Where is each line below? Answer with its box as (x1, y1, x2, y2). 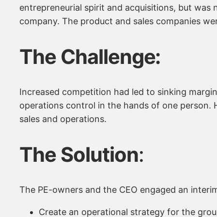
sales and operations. (19, 114, 107, 124)
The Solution (19, 142, 139, 167)
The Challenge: (19, 44, 161, 69)
